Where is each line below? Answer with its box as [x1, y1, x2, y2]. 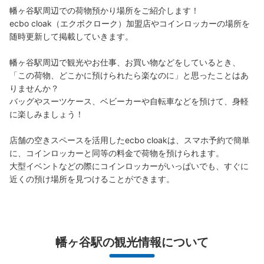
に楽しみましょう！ [9, 109, 84, 120]
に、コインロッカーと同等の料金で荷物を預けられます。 [9, 148, 224, 159]
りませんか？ [9, 83, 59, 94]
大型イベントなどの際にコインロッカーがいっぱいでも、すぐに [9, 161, 249, 171]
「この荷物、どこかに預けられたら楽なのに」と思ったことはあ [9, 70, 249, 81]
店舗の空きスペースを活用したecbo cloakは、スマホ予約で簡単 [9, 135, 250, 146]
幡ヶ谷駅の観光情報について [55, 235, 209, 250]
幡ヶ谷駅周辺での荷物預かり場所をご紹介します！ [9, 5, 199, 16]
